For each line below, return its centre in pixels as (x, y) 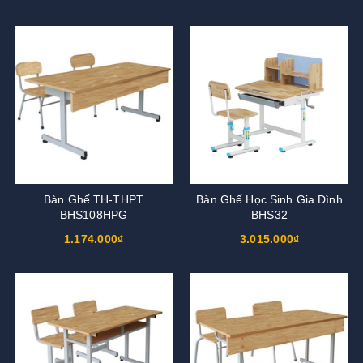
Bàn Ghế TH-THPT (94, 199)
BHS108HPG (94, 214)
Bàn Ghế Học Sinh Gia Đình (269, 199)
